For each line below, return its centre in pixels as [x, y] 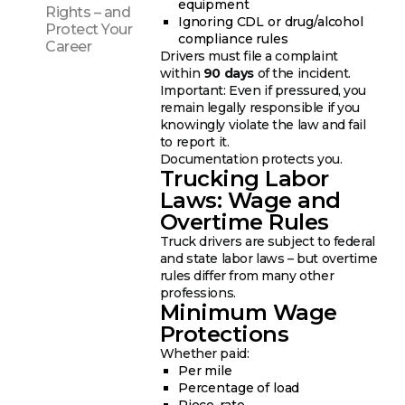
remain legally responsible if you [259, 107]
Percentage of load [239, 387]
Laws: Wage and [250, 200]
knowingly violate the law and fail [263, 124]
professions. [198, 292]
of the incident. [302, 73]
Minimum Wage [248, 312]
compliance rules [233, 38]
